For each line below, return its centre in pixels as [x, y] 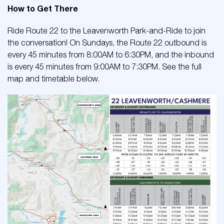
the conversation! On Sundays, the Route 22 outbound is [107, 43]
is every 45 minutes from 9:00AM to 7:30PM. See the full [104, 67]
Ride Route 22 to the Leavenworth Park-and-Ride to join [106, 31]
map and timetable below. [53, 79]
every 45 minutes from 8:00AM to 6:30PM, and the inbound [111, 55]
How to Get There [43, 8]
